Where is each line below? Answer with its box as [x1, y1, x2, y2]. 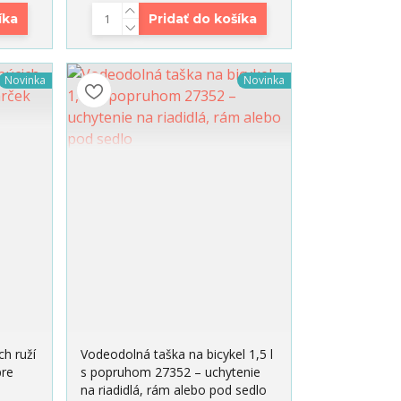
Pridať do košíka [148, 11, 257, 28]
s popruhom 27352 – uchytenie [81, 363, 261, 381]
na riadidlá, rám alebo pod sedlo [81, 381, 268, 399]
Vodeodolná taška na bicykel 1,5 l [81, 346, 274, 363]
